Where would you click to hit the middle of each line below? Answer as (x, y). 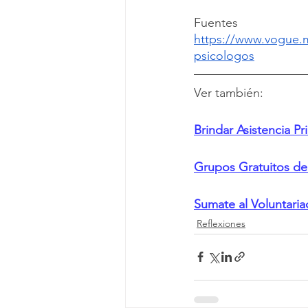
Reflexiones (221, 223)
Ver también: (229, 92)
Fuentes (216, 22)
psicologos (224, 55)
